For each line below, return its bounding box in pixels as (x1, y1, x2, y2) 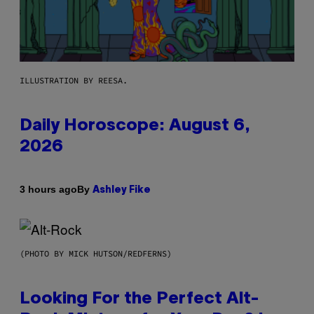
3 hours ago (20, 184, 77, 196)
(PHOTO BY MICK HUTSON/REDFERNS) (20, 247, 172, 259)
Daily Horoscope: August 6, (20, 118, 250, 134)
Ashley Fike (93, 185, 151, 195)
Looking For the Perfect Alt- (20, 291, 259, 307)
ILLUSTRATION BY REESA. (20, 74, 128, 86)
